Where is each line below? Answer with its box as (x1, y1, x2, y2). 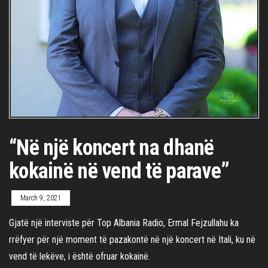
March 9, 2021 (20, 194, 61, 202)
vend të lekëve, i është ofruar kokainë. (9, 251, 150, 262)
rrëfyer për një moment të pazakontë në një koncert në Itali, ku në (9, 234, 255, 245)
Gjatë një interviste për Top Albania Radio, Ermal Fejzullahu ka (9, 217, 239, 229)
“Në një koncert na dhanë (9, 135, 214, 160)
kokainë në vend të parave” (9, 159, 230, 184)
